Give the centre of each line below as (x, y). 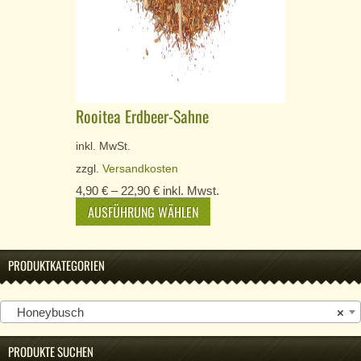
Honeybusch (46, 312)
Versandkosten (140, 168)
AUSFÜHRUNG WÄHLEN (143, 212)
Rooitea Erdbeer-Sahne (142, 116)
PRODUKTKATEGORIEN (56, 265)
